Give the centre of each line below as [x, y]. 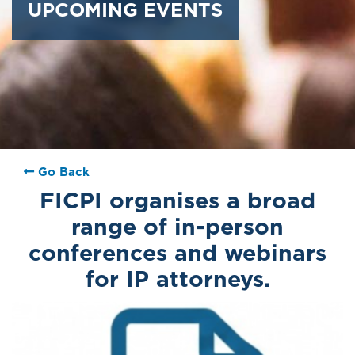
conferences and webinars [177, 252]
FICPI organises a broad [177, 200]
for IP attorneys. [177, 279]
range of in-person [177, 226]
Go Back [64, 172]
